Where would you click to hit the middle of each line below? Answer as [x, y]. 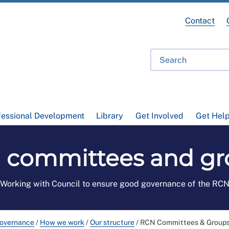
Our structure [112, 222]
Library [110, 116]
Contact [200, 21]
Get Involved [159, 116]
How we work [62, 222]
